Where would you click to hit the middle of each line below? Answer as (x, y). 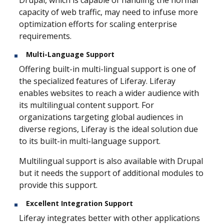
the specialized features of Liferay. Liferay (97, 81)
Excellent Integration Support (79, 203)
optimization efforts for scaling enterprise (98, 24)
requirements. (46, 36)
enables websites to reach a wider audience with (109, 93)
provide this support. (59, 185)
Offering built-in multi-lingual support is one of (107, 69)
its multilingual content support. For (86, 105)
